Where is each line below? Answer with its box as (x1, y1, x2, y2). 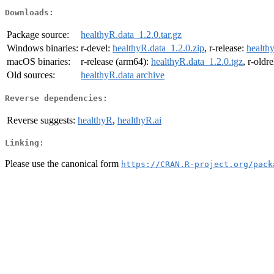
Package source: (7, 29, 69, 40)
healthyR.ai (117, 114, 161, 125)
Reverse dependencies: (5, 93, 108, 103)
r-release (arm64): (81, 56, 151, 67)
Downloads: (5, 8, 54, 18)
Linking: (5, 138, 44, 148)
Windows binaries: (7, 43, 78, 54)
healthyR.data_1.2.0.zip (113, 43, 204, 54)
